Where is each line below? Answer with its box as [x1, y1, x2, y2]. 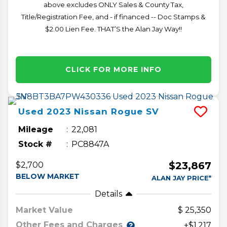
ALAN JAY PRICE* [152, 173, 211, 182]
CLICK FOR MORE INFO [65, 64, 162, 74]
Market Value [16, 205, 73, 215]
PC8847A [71, 139, 109, 149]
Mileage [18, 124, 53, 134]
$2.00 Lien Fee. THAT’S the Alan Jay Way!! [45, 24, 182, 33]
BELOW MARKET [16, 171, 80, 181]
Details [95, 188, 122, 199]
